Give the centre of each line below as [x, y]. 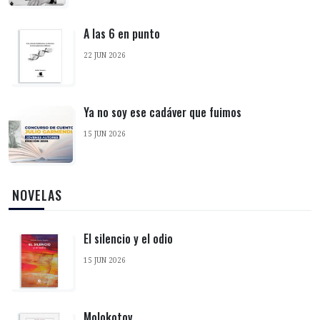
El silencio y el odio [128, 239]
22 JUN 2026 [105, 55]
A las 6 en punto [122, 34]
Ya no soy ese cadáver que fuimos [162, 112]
